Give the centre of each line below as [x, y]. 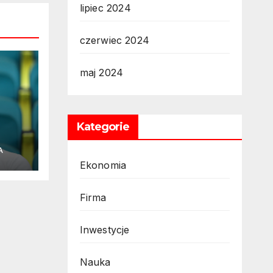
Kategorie [103, 127]
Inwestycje [105, 230]
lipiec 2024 [105, 8]
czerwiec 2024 [115, 40]
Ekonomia [103, 165]
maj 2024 [101, 73]
